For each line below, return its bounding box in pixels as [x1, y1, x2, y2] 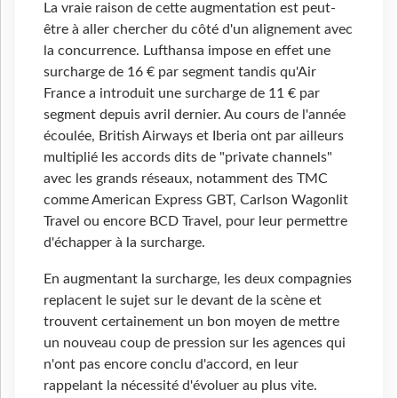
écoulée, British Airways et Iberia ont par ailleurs [44, 128, 344, 143]
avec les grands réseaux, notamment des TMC [44, 171, 328, 186]
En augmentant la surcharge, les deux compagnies [44, 272, 352, 287]
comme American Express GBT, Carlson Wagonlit [44, 192, 348, 207]
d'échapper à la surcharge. [44, 235, 205, 250]
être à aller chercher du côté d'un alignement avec [44, 21, 353, 36]
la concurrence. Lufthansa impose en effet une [44, 43, 330, 58]
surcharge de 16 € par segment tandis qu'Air [44, 64, 316, 79]
